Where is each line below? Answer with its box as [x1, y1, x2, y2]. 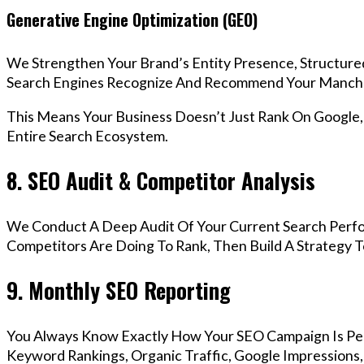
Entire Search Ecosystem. [6, 126, 168, 145]
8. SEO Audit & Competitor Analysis [6, 164, 315, 197]
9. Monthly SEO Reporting [6, 274, 231, 307]
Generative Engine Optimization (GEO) [6, 7, 258, 32]
